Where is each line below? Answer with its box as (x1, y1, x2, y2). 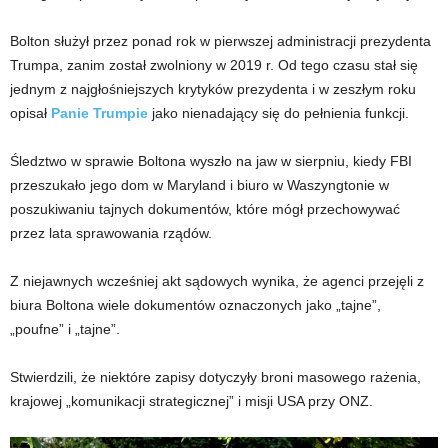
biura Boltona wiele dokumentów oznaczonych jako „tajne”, (10, 297, 381, 313)
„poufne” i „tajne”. (10, 321, 120, 337)
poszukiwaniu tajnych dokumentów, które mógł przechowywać (10, 201, 400, 217)
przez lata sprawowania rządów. (10, 225, 212, 241)
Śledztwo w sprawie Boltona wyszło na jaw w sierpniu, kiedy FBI (10, 153, 412, 169)
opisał (10, 105, 51, 121)
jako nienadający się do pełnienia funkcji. (148, 105, 409, 121)
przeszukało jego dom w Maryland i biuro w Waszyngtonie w (10, 177, 389, 193)
